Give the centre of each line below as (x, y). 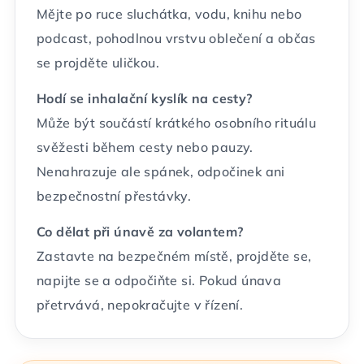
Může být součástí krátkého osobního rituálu (177, 123)
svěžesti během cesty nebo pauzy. (145, 147)
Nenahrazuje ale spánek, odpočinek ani (161, 171)
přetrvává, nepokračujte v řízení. (140, 305)
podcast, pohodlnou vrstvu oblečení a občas (176, 38)
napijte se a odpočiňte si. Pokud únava (159, 280)
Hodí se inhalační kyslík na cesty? (145, 98)
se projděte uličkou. (98, 63)
